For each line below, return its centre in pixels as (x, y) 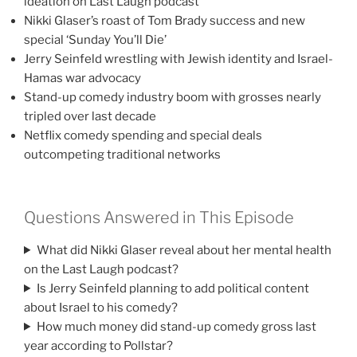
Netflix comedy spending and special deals (143, 136)
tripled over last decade (90, 117)
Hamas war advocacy (82, 78)
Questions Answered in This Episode (159, 217)
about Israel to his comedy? (101, 307)
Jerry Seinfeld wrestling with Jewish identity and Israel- (178, 59)
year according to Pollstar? (98, 345)
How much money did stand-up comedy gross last (176, 326)
